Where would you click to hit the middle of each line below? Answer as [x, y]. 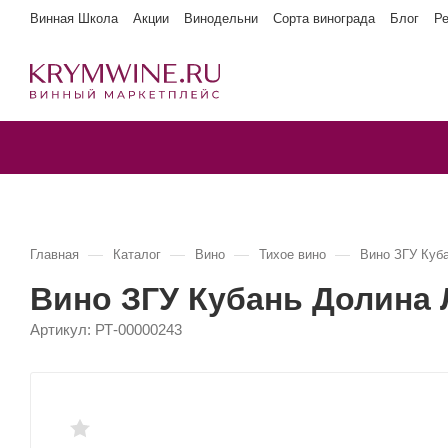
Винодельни [221, 18]
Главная [54, 254]
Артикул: [60, 329]
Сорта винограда [324, 18]
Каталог [137, 254]
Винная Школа [74, 18]
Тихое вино [292, 254]
